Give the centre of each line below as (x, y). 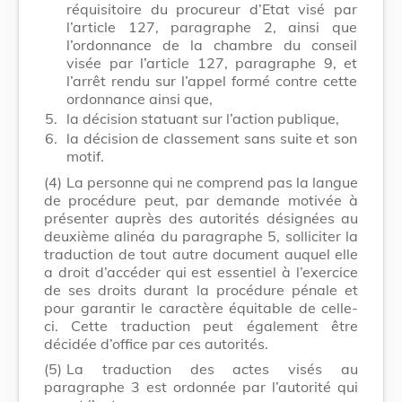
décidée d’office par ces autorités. (156, 343)
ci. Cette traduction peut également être (201, 325)
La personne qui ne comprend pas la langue (212, 182)
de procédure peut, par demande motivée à (201, 200)
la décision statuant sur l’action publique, (203, 118)
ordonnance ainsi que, (140, 98)
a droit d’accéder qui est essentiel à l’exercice (201, 271)
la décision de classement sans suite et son (212, 138)
